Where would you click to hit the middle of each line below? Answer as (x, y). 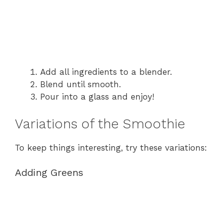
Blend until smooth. (81, 84)
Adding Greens (49, 172)
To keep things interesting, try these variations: (111, 147)
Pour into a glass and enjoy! (97, 97)
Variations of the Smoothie (100, 124)
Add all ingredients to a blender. (106, 72)
